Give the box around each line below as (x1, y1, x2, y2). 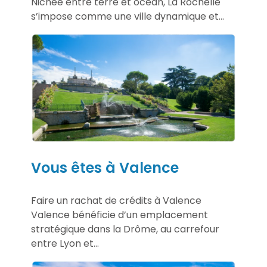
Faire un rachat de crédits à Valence (31, 194, 201, 208)
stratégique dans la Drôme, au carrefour (31, 222, 219, 237)
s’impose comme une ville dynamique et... (31, 9, 224, 23)
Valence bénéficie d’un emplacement (31, 208, 208, 222)
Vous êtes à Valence (31, 158, 179, 178)
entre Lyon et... (31, 237, 99, 251)
